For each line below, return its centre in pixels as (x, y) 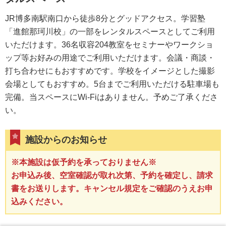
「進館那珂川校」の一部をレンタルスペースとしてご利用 (110, 32)
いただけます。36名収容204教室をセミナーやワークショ (109, 45)
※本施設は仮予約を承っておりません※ (84, 162)
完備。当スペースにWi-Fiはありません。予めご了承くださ (111, 97)
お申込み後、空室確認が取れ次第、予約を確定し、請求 (112, 176)
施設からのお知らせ (66, 140)
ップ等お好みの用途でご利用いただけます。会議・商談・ (110, 58)
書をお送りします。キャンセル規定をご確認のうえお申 (112, 189)
